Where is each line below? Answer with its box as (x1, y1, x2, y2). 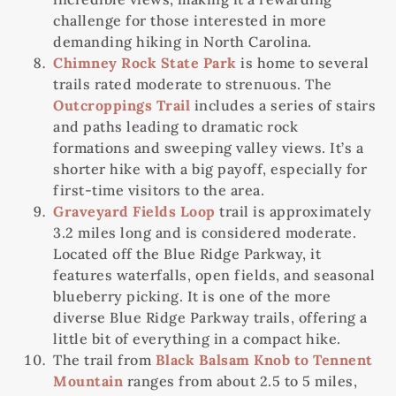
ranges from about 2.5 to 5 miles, (123, 372, 357, 391)
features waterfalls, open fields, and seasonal (53, 266, 375, 285)
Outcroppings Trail (53, 96, 190, 115)
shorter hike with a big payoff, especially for (53, 160, 367, 179)
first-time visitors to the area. (53, 181, 264, 200)
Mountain (53, 372, 123, 391)
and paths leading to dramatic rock (53, 118, 298, 136)
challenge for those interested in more (53, 11, 326, 30)
